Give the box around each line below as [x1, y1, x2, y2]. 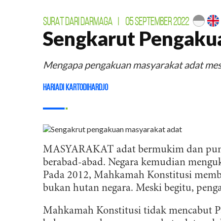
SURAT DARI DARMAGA [43, 16, 112, 27]
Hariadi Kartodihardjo [43, 82, 108, 92]
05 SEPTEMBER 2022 [125, 16, 189, 27]
